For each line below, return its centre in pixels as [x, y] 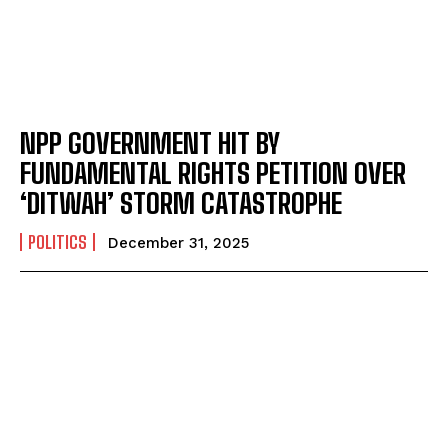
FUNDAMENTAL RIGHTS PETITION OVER [213, 172]
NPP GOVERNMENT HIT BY [150, 142]
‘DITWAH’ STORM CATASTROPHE [181, 202]
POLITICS [57, 241]
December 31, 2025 [178, 242]
